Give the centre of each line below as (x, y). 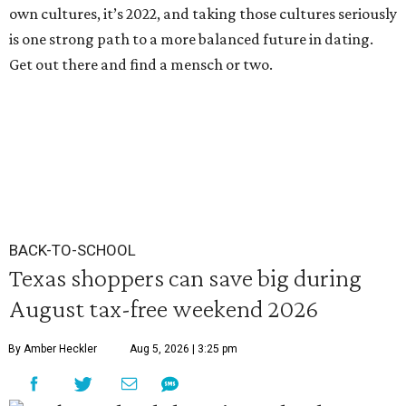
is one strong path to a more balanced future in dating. (191, 39)
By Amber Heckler (53, 349)
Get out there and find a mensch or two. (141, 64)
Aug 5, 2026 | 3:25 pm (184, 349)
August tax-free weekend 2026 (164, 308)
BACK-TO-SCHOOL (72, 250)
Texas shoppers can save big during (185, 277)
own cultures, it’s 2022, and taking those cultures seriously (203, 14)
